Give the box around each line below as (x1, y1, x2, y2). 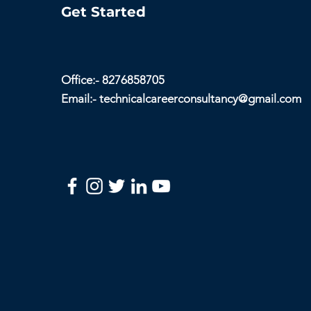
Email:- (60, 91, 99, 106)
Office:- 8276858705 (60, 72, 165, 87)
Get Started (60, 3, 146, 20)
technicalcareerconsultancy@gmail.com (99, 91, 301, 106)
